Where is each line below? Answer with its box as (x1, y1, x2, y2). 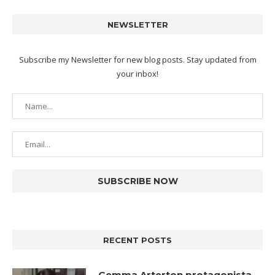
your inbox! (117, 68, 158, 80)
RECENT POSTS (103, 235, 172, 246)
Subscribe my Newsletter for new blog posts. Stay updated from (18, 54, 257, 66)
